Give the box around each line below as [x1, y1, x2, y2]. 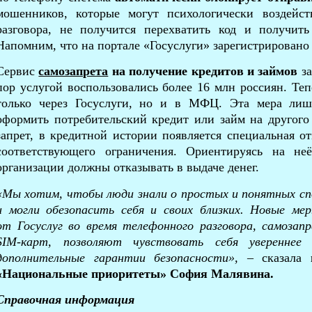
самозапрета [38, 64, 109, 79]
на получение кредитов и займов [108, 64, 302, 79]
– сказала [247, 250, 311, 265]
